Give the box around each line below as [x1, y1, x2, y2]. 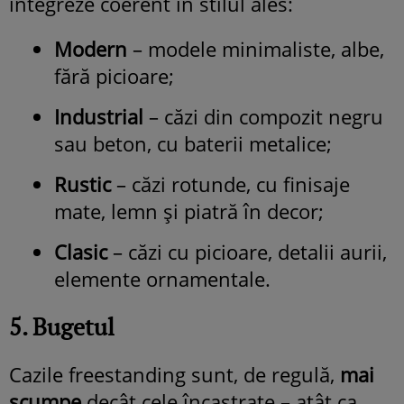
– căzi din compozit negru [143, 102, 383, 130]
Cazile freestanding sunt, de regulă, [9, 360, 340, 388]
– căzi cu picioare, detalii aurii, [107, 237, 387, 265]
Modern [54, 34, 127, 62]
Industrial [54, 102, 143, 130]
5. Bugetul [9, 310, 115, 342]
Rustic [54, 170, 111, 197]
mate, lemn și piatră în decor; [54, 197, 324, 225]
